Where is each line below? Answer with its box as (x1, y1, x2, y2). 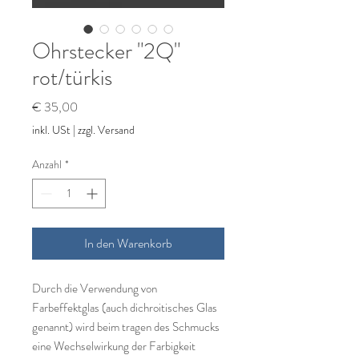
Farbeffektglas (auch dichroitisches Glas (32, 299, 217, 317)
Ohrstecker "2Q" (32, 35, 180, 67)
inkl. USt (32, 122, 71, 138)
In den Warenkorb (84, 234, 172, 252)
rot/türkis (32, 62, 112, 94)
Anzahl (32, 156, 62, 172)
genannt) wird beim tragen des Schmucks (32, 318, 220, 336)
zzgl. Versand (78, 122, 135, 138)
